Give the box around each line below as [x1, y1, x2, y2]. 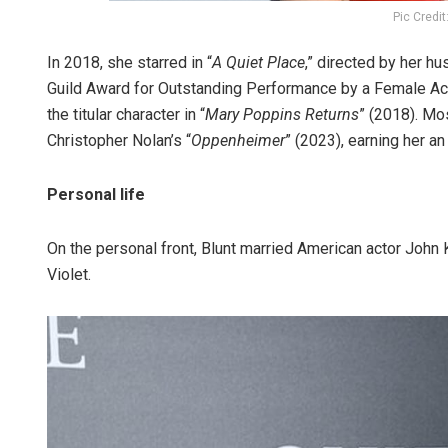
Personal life [47, 184, 145, 204]
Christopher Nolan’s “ [47, 130, 191, 150]
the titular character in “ [47, 104, 205, 124]
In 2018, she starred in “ [47, 52, 212, 72]
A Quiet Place [212, 52, 305, 72]
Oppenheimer [191, 130, 285, 150]
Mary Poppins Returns [205, 104, 359, 124]
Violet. [47, 264, 91, 284]
